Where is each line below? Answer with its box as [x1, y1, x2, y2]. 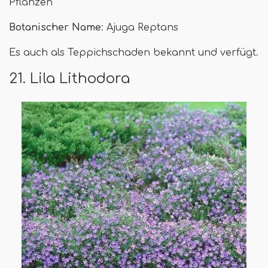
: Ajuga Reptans [101, 22, 178, 33]
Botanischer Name [9, 22, 101, 33]
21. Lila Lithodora [9, 71, 130, 87]
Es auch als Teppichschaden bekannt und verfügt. [9, 47, 258, 59]
